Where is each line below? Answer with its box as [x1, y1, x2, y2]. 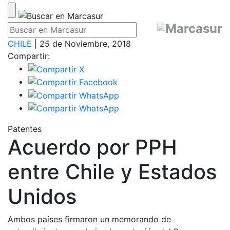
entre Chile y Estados [8, 159, 217, 185]
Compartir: [8, 50, 50, 61]
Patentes [8, 124, 42, 135]
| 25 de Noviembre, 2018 [32, 38, 131, 49]
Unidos [8, 184, 76, 209]
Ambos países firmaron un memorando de [8, 214, 171, 225]
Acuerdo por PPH [8, 135, 177, 160]
